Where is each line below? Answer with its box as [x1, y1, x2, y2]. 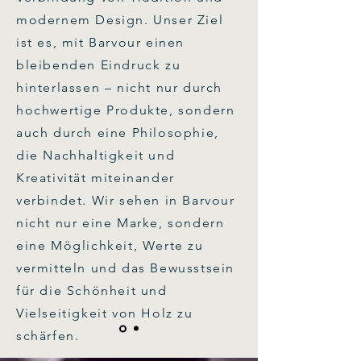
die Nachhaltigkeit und [16, 147, 176, 163]
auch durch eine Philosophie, [16, 124, 219, 140]
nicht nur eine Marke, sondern [16, 214, 225, 230]
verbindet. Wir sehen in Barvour [16, 192, 235, 208]
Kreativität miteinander [16, 169, 175, 185]
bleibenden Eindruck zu [16, 56, 181, 73]
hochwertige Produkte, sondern [16, 102, 235, 118]
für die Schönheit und [16, 282, 168, 298]
